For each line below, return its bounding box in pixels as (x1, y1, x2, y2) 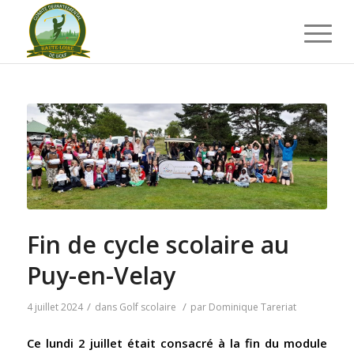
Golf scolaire (119, 300, 176, 314)
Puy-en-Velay (26, 259, 175, 292)
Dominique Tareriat (208, 300, 296, 314)
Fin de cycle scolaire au (26, 228, 289, 262)
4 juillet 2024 (26, 300, 83, 314)
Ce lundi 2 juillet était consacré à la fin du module (26, 335, 328, 352)
